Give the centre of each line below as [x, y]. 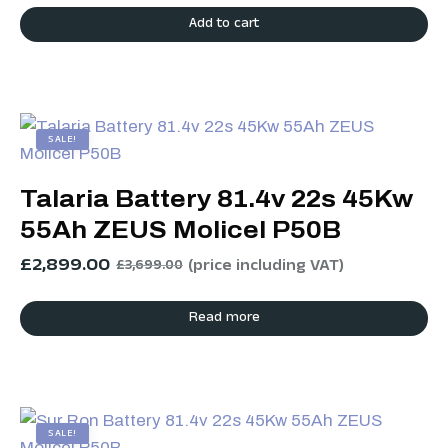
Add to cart [224, 25]
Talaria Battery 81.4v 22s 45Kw [216, 198]
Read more [224, 318]
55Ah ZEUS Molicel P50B [180, 229]
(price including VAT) [266, 267]
